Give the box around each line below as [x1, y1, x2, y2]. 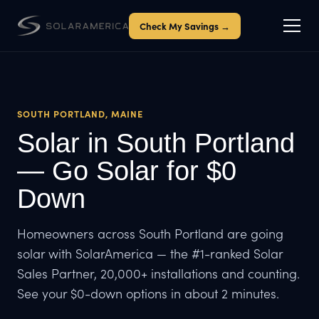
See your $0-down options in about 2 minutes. [17, 284, 279, 302]
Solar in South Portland [17, 127, 295, 158]
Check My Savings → [139, 19, 230, 32]
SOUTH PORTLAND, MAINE [17, 108, 143, 120]
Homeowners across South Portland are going [17, 224, 283, 242]
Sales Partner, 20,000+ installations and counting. [17, 264, 300, 282]
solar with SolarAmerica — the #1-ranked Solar [17, 244, 283, 262]
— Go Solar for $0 [17, 155, 236, 186]
